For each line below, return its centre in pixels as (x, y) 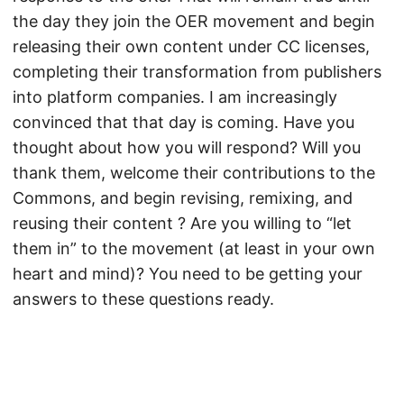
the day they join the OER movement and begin (194, 21)
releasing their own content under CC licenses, (191, 46)
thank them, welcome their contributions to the (194, 173)
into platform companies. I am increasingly (175, 97)
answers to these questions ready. (143, 299)
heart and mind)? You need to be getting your (188, 274)
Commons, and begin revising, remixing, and (183, 198)
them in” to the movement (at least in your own (194, 248)
